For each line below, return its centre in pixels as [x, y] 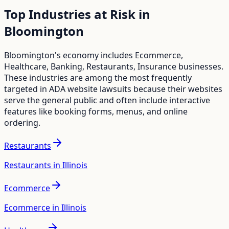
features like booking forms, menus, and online [96, 111]
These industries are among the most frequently [98, 77]
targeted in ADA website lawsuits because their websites [113, 89]
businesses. [200, 66]
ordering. [22, 122]
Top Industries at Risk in [77, 14]
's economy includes [95, 55]
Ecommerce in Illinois [45, 207]
